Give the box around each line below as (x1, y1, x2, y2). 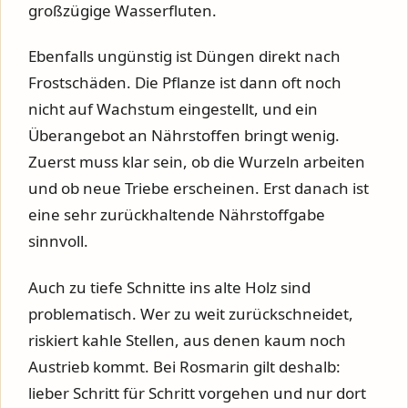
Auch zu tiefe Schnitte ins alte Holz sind (28, 276, 311, 298)
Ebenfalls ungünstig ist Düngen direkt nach (28, 46, 341, 67)
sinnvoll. (28, 230, 88, 252)
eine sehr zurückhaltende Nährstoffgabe (28, 204, 325, 226)
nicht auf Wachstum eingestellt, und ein (28, 98, 318, 120)
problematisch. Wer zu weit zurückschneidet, (28, 302, 353, 324)
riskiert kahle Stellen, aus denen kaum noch (28, 329, 346, 351)
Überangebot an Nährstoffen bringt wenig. (28, 125, 340, 147)
